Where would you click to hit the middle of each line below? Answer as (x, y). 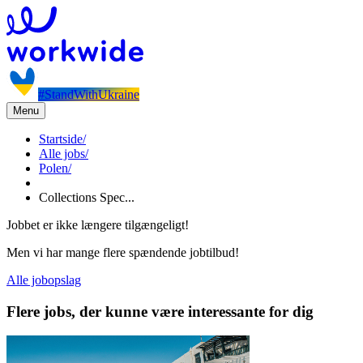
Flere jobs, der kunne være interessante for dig (160, 311)
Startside (61, 139)
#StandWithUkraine (89, 94)
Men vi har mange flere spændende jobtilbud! (123, 252)
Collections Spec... (87, 197)
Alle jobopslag (44, 280)
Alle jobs (62, 154)
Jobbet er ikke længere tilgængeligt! (98, 225)
